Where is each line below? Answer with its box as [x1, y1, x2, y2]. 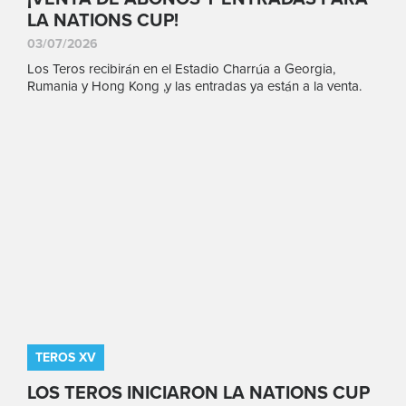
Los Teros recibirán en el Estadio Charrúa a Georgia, [27, 61, 335, 78]
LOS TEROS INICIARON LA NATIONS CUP [27, 382, 370, 404]
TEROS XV [35, 349, 96, 365]
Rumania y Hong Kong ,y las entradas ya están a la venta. [27, 78, 362, 95]
